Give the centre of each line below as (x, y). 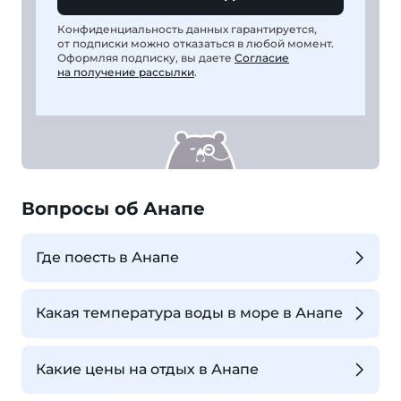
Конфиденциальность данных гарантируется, (187, 29)
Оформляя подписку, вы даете (146, 57)
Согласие (262, 57)
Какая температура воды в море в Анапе (189, 313)
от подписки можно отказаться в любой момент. (196, 43)
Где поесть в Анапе (107, 257)
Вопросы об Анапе (113, 208)
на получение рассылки (126, 72)
